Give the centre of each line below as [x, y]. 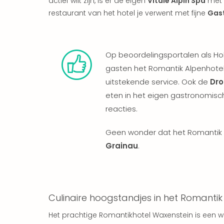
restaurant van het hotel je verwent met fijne [128, 13]
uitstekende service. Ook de [158, 81]
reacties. [121, 108]
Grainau [122, 145]
